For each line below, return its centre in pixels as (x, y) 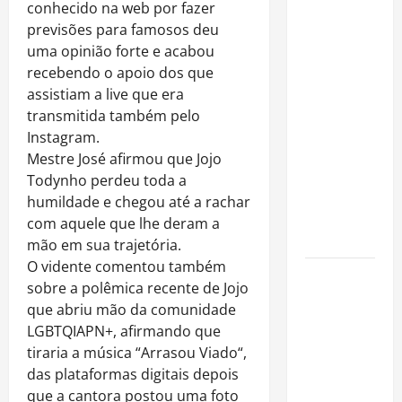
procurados (338, 173)
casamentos (340, 87)
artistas (328, 130)
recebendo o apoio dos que (120, 72)
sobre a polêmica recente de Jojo (138, 288)
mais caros (336, 364)
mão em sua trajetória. (104, 245)
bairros (326, 342)
